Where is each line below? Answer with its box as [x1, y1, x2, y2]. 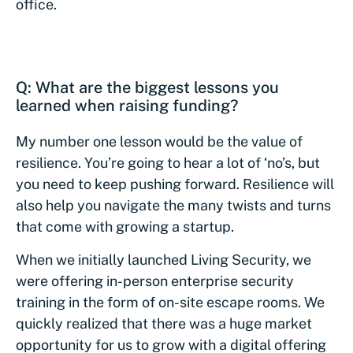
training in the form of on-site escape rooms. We [16, 294, 325, 310]
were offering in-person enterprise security [16, 273, 294, 289]
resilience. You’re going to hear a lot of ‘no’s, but [16, 154, 320, 171]
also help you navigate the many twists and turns [16, 197, 331, 214]
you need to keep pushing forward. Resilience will [16, 176, 334, 192]
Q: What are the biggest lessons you [16, 78, 279, 97]
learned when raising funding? [16, 96, 238, 115]
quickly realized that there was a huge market [16, 315, 312, 332]
